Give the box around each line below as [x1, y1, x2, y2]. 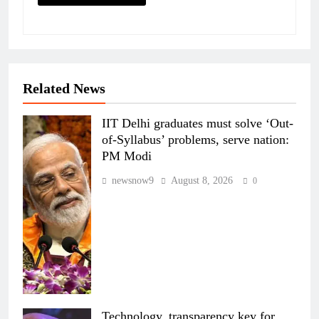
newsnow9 [112, 174, 154, 186]
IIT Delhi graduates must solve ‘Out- [102, 115, 293, 130]
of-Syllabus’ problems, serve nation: [102, 132, 289, 147]
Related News [23, 80, 105, 96]
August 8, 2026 [171, 174, 233, 186]
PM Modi [102, 148, 152, 163]
